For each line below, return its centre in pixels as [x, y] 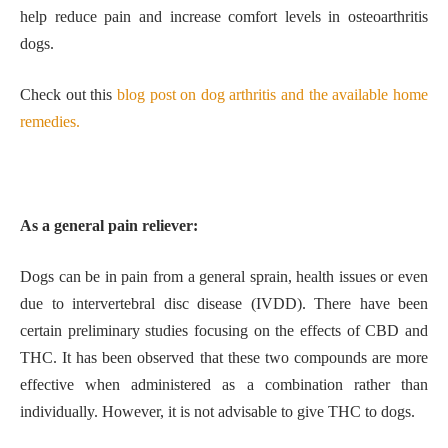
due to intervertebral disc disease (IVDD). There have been [224, 304]
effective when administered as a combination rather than [224, 385]
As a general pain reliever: [109, 225]
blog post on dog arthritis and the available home [272, 95]
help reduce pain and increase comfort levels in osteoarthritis [224, 16]
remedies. [50, 122]
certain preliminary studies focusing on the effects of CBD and [224, 331]
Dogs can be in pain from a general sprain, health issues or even [224, 277]
